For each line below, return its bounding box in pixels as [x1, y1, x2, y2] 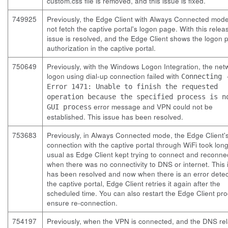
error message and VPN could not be [92, 102, 213, 111]
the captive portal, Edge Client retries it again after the [47, 179, 220, 188]
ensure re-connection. [47, 198, 118, 208]
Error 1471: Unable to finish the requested [47, 82, 218, 91]
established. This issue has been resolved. [47, 112, 183, 122]
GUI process [47, 103, 92, 111]
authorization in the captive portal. [47, 43, 156, 53]
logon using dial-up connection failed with [47, 71, 181, 81]
